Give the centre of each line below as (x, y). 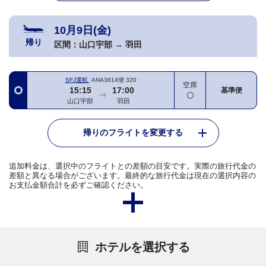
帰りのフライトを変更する (133, 133)
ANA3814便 (107, 80)
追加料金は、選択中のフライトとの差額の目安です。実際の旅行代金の (132, 166)
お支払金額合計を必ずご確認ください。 (78, 185)
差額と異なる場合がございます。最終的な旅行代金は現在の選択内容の (132, 176)
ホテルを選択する (142, 247)
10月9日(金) (83, 31)
